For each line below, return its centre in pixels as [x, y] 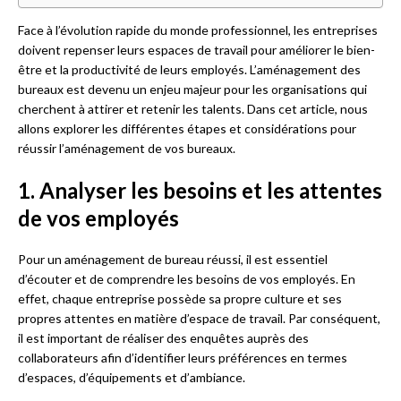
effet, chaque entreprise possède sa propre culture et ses [180, 299]
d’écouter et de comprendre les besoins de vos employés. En [187, 279]
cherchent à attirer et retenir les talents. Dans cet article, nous [193, 109]
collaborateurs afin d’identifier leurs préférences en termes [183, 358]
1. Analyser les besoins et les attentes [200, 191]
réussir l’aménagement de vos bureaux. [127, 149]
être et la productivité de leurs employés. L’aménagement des [189, 70]
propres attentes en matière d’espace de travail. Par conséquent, [199, 319]
